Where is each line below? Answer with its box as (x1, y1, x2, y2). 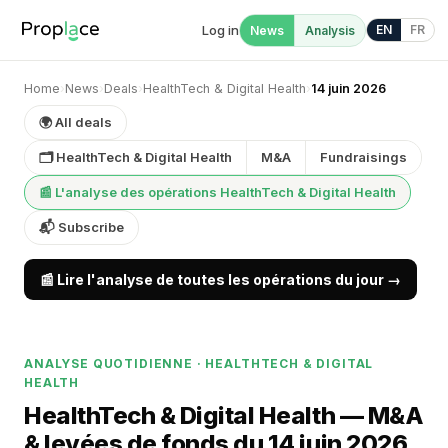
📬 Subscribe (39, 219, 124, 235)
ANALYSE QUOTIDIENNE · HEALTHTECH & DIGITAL (24, 356, 374, 371)
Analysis (305, 22, 355, 38)
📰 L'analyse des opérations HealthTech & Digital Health (39, 184, 396, 200)
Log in (202, 21, 239, 38)
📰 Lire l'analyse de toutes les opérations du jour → (40, 271, 401, 288)
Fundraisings (320, 149, 407, 165)
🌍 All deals (39, 114, 112, 130)
